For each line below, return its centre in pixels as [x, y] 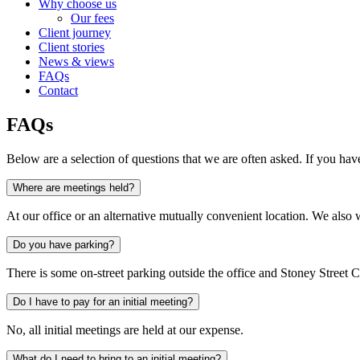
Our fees [92, 18]
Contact [58, 90]
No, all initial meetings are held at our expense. [125, 329]
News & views [76, 61]
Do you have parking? [63, 244]
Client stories [72, 47]
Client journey [75, 32]
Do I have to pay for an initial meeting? [103, 301]
